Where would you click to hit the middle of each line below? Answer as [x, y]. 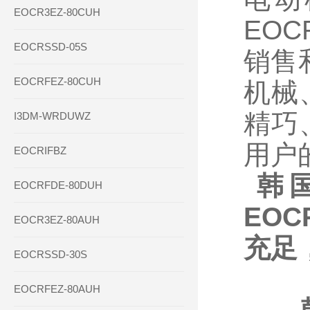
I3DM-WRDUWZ [52, 116]
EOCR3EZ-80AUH [57, 220]
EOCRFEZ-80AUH [57, 289]
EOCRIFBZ [40, 151]
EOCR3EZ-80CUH [57, 12]
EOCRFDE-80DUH [58, 185]
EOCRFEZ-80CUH [57, 81]
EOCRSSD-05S [51, 47]
